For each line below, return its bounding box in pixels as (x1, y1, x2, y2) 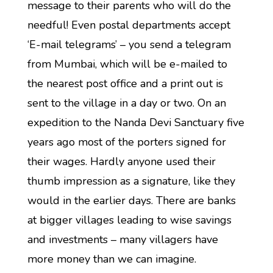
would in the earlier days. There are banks (27, 193, 236, 208)
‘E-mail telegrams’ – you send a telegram (27, 37, 231, 52)
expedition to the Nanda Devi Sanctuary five (27, 115, 244, 130)
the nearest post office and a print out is (27, 76, 223, 91)
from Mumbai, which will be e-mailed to (27, 57, 227, 71)
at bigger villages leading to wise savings (27, 213, 232, 227)
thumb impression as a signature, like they (27, 174, 235, 188)
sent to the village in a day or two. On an (27, 96, 226, 110)
